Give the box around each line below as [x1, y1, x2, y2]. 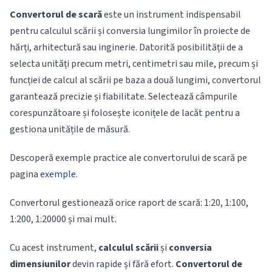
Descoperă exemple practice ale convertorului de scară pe [10, 151, 247, 165]
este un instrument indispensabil [102, 8, 241, 21]
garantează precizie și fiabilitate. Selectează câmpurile [10, 90, 237, 103]
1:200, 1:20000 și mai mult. [10, 212, 117, 226]
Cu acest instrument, [10, 241, 98, 254]
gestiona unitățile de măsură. [10, 123, 130, 136]
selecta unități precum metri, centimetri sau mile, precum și [10, 57, 258, 70]
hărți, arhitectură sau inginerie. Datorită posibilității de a [10, 41, 243, 54]
